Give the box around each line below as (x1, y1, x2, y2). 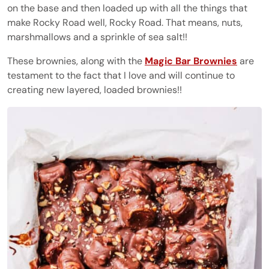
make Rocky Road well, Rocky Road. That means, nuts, (7, 16, 243, 29)
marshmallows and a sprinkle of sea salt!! (7, 31, 187, 43)
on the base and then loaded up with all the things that (7, 2, 247, 14)
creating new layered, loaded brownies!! (7, 83, 182, 96)
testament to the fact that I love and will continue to (7, 69, 235, 82)
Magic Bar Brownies (145, 55, 237, 67)
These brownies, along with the (7, 55, 145, 67)
